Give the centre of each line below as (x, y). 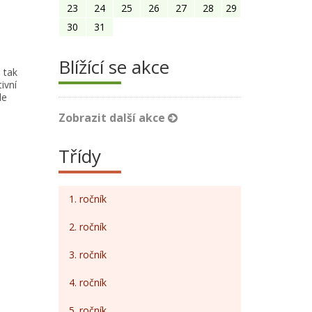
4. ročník (87, 282)
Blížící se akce (114, 67)
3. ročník (87, 254)
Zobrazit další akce (113, 117)
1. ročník (87, 198)
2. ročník (87, 226)
